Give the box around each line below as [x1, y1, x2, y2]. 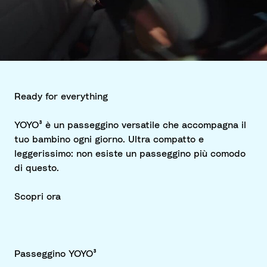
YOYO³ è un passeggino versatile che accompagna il [14, 120, 246, 131]
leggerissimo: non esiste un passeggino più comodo [14, 149, 246, 159]
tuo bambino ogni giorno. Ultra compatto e [14, 135, 204, 145]
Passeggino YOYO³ [14, 249, 97, 259]
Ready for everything [14, 92, 108, 102]
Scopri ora [14, 192, 61, 202]
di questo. [14, 163, 59, 173]
